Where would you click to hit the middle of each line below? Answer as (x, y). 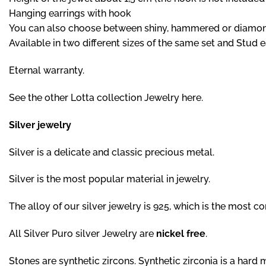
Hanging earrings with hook (70, 14)
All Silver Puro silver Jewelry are (83, 234)
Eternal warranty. (48, 71)
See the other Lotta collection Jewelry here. (106, 98)
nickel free (181, 234)
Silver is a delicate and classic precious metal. (113, 152)
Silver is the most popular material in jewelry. (110, 179)
